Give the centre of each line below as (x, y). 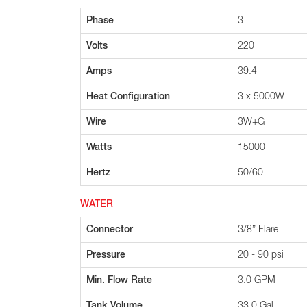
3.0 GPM (257, 280)
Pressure (106, 255)
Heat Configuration (128, 97)
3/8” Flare (258, 230)
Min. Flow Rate (119, 280)
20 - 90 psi (261, 255)
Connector (110, 230)
